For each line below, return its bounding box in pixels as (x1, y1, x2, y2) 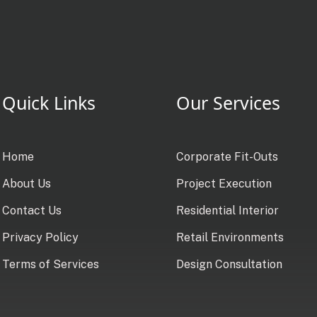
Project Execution (175, 176, 272, 190)
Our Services (175, 90, 280, 115)
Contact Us (1, 203, 62, 217)
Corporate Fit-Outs (175, 149, 278, 163)
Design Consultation (175, 257, 282, 271)
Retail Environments (175, 230, 284, 244)
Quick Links (1, 90, 96, 115)
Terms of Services (1, 257, 99, 271)
